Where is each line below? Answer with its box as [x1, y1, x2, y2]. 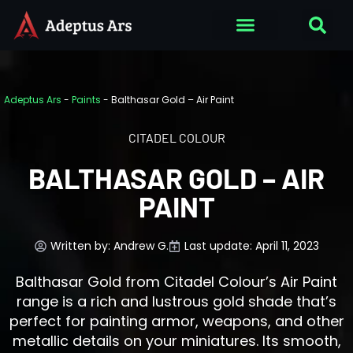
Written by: [50, 237, 113, 254]
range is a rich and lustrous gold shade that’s [17, 291, 336, 311]
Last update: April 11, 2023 [184, 237, 319, 254]
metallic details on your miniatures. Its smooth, [12, 330, 341, 351]
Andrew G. [113, 237, 169, 254]
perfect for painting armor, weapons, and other [9, 310, 344, 331]
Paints [72, 92, 101, 106]
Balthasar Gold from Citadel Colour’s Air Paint [16, 271, 337, 292]
